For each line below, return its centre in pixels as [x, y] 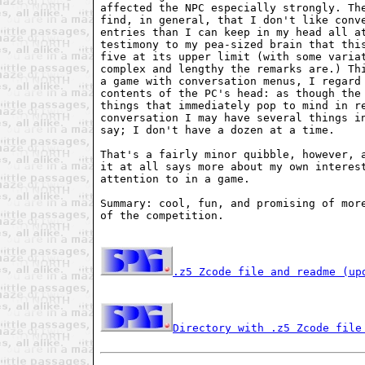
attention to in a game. [175, 179]
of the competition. [162, 215]
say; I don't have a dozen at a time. [218, 130]
